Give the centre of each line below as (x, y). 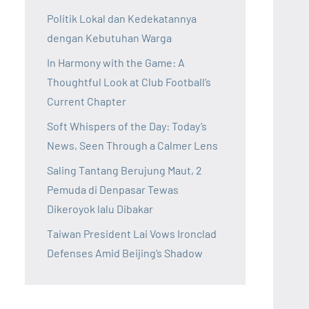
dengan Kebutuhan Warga (109, 38)
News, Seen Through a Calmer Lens (132, 146)
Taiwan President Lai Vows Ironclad (132, 234)
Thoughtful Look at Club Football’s (129, 82)
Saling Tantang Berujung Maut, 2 (124, 170)
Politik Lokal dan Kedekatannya (122, 19)
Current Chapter (87, 101)
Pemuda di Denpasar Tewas (113, 190)
